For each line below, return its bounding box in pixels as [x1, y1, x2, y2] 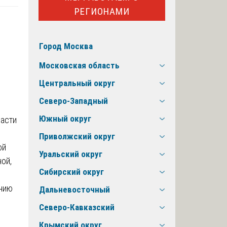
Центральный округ [39, 78, 115, 89]
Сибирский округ [39, 167, 104, 177]
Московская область [39, 60, 120, 71]
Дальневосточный [39, 184, 110, 195]
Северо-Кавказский [39, 202, 115, 213]
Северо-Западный [39, 96, 108, 106]
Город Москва [39, 41, 93, 52]
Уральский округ [39, 149, 102, 160]
